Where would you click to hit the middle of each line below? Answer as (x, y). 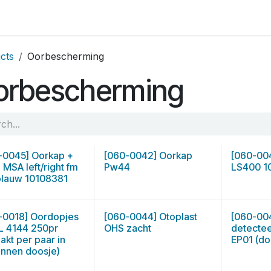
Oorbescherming (66, 56)
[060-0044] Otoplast (151, 217)
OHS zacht (128, 228)
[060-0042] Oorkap (149, 155)
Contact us (93, 18)
